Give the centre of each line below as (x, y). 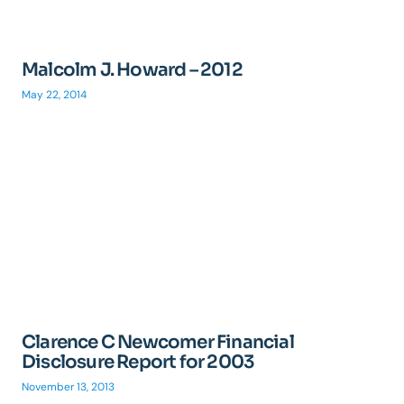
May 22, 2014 (54, 95)
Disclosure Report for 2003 (138, 362)
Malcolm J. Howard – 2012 (132, 70)
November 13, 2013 (68, 387)
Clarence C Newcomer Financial (158, 342)
